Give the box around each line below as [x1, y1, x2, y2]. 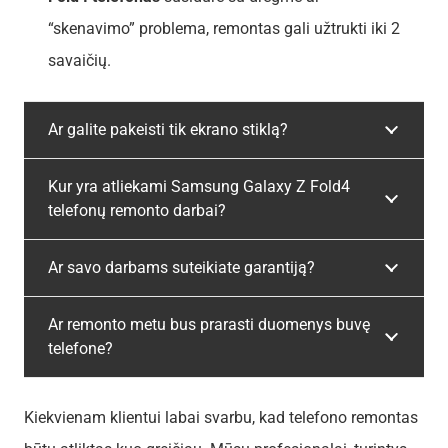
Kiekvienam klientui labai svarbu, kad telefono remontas [24, 407, 418, 427]
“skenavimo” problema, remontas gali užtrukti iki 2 [48, 18, 400, 38]
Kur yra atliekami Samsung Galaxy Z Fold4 [48, 176, 350, 196]
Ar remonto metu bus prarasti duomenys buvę [48, 314, 370, 334]
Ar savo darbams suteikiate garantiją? [48, 257, 315, 277]
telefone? [48, 338, 113, 358]
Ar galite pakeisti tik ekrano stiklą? [48, 119, 288, 139]
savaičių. [48, 50, 111, 70]
